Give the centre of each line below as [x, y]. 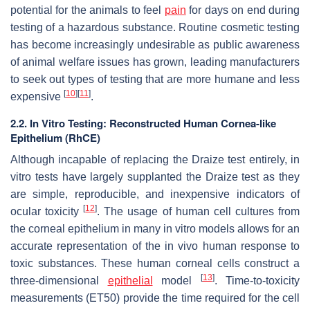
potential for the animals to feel [88, 10]
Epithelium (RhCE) [55, 138]
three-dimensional [59, 281]
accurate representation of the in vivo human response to [155, 246]
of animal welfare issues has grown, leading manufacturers [155, 62]
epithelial [130, 281]
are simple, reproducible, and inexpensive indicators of [155, 194]
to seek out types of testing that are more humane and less [155, 80]
